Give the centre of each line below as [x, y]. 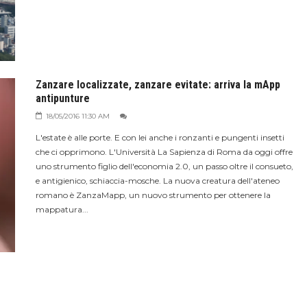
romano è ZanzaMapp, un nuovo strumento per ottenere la [153, 195]
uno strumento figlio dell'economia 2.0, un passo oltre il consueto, [164, 166]
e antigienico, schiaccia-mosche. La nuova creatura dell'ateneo [157, 180]
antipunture [62, 98]
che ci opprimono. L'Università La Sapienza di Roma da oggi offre [164, 151]
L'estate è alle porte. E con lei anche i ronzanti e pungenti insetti [160, 137]
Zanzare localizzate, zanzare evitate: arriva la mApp [158, 84]
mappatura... [62, 209]
